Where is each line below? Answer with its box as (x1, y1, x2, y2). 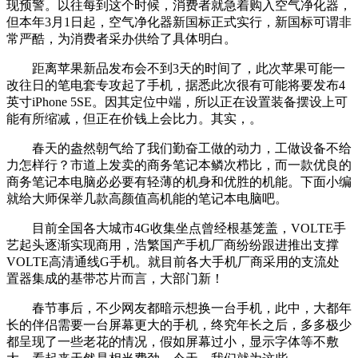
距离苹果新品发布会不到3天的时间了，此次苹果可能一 (6, 61, 345, 75)
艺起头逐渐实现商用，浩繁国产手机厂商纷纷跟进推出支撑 (6, 237, 339, 252)
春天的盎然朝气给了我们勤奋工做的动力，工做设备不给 (6, 141, 352, 155)
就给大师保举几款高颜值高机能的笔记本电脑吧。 (6, 191, 288, 205)
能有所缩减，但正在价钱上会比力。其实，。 (6, 111, 262, 125)
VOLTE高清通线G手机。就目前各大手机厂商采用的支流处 (6, 254, 340, 268)
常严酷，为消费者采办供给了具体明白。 (6, 31, 237, 46)
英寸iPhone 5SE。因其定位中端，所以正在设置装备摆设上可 (6, 94, 348, 109)
